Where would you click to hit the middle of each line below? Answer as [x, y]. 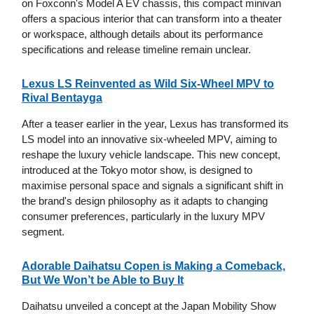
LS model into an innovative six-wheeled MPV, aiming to [149, 139]
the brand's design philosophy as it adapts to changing [145, 201]
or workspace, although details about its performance [142, 34]
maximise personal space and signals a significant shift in [152, 186]
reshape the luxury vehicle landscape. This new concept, [151, 155]
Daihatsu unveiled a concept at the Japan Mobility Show [149, 306]
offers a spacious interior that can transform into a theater [152, 19]
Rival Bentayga [62, 98]
